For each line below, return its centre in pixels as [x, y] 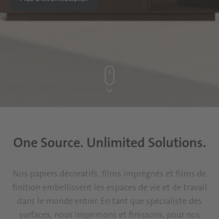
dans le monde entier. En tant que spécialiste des [109, 201]
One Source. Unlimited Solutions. [109, 143]
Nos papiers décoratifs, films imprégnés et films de [109, 174]
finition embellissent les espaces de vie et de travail [109, 187]
